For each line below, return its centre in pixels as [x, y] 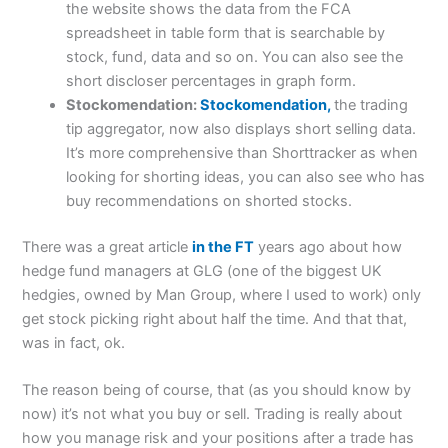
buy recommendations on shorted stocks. [209, 201]
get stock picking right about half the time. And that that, [215, 319]
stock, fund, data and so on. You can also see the [235, 57]
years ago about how [328, 247]
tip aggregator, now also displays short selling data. [241, 129]
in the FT [223, 247]
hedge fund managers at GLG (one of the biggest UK [202, 271]
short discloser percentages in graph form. [211, 81]
